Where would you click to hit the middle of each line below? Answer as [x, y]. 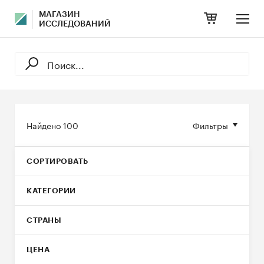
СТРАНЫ [44, 220]
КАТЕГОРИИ [51, 191]
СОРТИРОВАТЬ [57, 161]
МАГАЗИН [60, 15]
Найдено [45, 125]
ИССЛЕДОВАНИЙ [75, 24]
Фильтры [210, 125]
